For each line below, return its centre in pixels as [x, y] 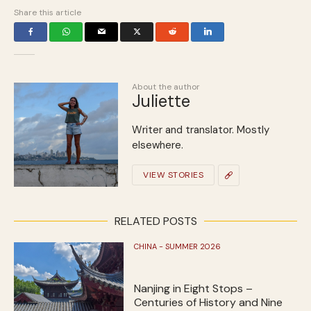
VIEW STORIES [173, 175]
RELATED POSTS [155, 221]
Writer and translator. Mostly [201, 129]
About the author [166, 86]
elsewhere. [158, 145]
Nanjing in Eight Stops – [194, 288]
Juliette [161, 101]
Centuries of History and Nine [209, 302]
